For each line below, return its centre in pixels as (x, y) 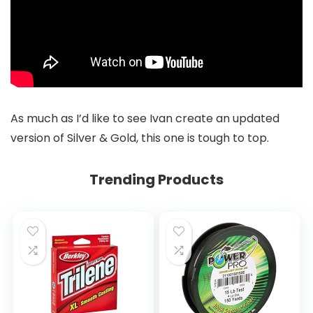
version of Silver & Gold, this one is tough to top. (140, 138)
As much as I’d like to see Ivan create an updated (145, 119)
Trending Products (156, 180)
